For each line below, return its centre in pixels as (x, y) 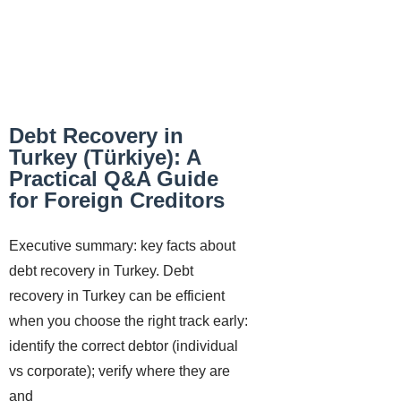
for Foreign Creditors (117, 200)
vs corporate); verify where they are (119, 371)
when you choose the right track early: (128, 321)
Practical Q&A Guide (114, 179)
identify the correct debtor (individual (124, 346)
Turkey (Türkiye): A (105, 157)
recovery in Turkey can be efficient (117, 296)
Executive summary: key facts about (122, 246)
